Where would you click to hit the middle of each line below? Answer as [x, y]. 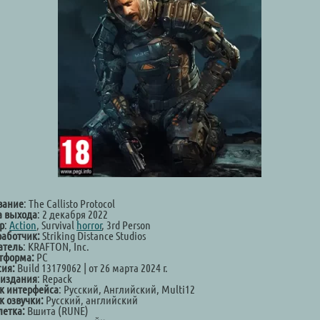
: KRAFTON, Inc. [56, 246]
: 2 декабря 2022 [72, 214]
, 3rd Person [126, 225]
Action [23, 225]
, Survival [56, 225]
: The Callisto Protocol [69, 204]
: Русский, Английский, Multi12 [127, 289]
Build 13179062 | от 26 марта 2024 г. [91, 268]
